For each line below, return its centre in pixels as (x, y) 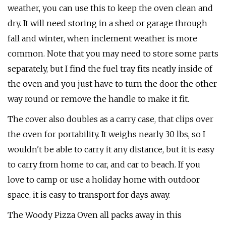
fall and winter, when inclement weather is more (102, 38)
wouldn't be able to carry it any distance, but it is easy (111, 149)
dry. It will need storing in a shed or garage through (107, 23)
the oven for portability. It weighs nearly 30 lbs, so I (106, 134)
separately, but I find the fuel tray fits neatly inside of (110, 69)
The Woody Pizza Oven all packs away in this (95, 215)
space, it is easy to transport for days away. (89, 195)
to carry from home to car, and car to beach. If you (104, 164)
